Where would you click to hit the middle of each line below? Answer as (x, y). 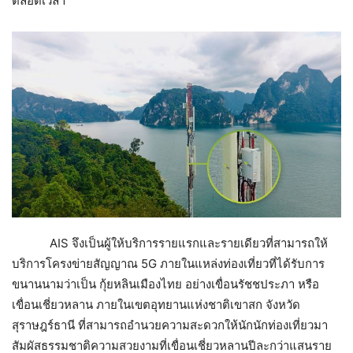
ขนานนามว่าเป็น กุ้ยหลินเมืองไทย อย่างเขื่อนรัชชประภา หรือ (165, 284)
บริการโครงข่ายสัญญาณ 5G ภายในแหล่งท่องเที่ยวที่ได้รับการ (168, 264)
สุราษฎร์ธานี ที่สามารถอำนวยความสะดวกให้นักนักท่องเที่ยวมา (170, 325)
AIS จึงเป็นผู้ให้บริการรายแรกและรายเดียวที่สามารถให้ (170, 243)
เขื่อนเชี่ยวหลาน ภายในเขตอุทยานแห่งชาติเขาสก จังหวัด (156, 305)
